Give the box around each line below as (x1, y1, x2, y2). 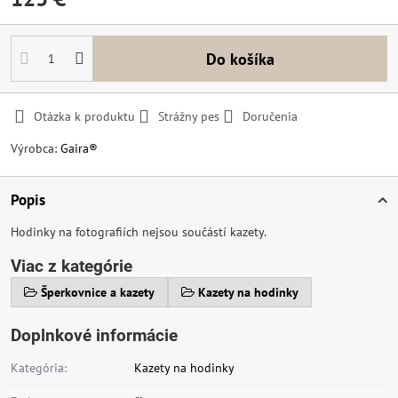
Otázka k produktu (34, 108, 135, 124)
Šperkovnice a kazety (41, 284, 155, 300)
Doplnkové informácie (11, 325, 178, 346)
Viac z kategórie (11, 256, 132, 276)
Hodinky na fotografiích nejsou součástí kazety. (11, 224, 267, 240)
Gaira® (60, 140, 98, 156)
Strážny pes (158, 108, 219, 124)
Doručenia (243, 108, 298, 124)
